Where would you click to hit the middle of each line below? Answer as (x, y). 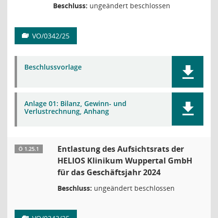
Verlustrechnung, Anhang (67, 111)
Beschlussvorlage (53, 67)
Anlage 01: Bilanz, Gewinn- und (75, 103)
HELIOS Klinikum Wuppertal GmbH (125, 161)
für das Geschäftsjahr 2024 (109, 172)
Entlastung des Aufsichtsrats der (121, 149)
